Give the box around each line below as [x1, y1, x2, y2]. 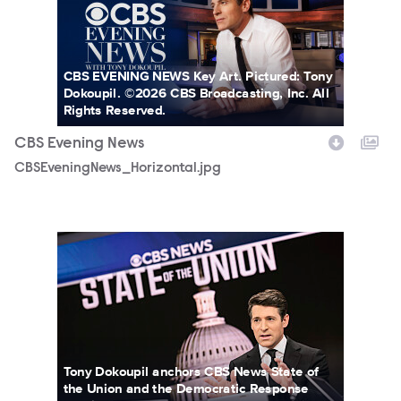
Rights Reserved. [63, 101, 166, 118]
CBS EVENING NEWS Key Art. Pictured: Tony [63, 67, 332, 84]
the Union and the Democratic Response [63, 380, 309, 397]
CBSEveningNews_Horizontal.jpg [14, 161, 221, 176]
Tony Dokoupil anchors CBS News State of [63, 363, 320, 380]
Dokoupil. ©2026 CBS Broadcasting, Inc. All [63, 84, 329, 101]
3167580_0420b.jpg [14, 233, 145, 248]
